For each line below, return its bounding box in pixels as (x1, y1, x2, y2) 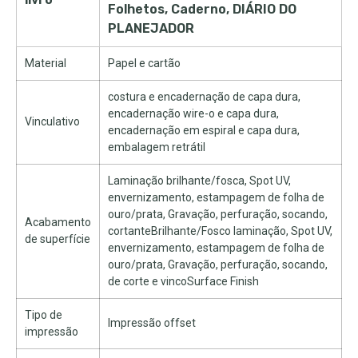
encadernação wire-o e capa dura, (108, 107, 279, 120)
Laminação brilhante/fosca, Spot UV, (108, 174, 291, 187)
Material (25, 57, 66, 70)
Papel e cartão (108, 57, 181, 70)
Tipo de (25, 308, 62, 321)
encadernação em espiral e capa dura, (108, 124, 300, 137)
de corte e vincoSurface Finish (108, 275, 259, 288)
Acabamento (25, 216, 91, 229)
